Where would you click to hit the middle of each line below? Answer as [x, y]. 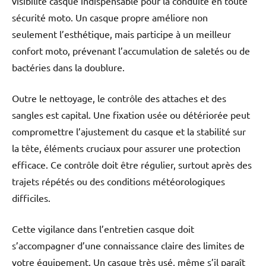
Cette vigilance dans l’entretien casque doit [103, 229]
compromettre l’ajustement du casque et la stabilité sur [129, 132]
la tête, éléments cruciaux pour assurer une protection [126, 148]
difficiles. [31, 198]
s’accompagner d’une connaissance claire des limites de [128, 246]
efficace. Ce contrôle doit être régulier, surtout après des [132, 165]
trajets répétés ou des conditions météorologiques [118, 181]
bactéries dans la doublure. [68, 67]
